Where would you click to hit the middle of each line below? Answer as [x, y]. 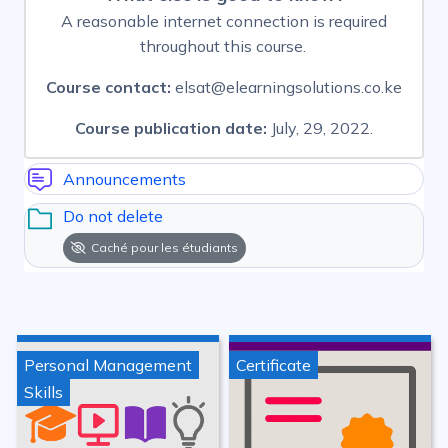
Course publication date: [173, 128]
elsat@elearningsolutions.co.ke [288, 87]
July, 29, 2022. [322, 128]
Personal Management [108, 365]
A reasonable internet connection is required [224, 21]
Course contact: [110, 87]
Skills [43, 392]
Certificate [273, 365]
